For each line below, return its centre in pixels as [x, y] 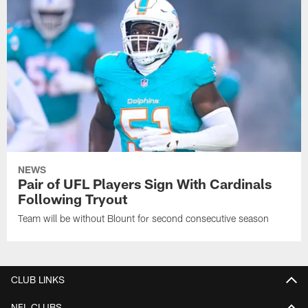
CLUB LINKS [38, 280]
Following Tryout [73, 198]
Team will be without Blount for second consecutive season [144, 218]
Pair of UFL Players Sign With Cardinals [145, 183]
